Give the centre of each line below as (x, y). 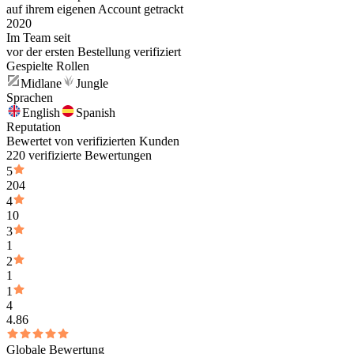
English (41, 113)
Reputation (34, 127)
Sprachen (30, 98)
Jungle (92, 83)
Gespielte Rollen (48, 66)
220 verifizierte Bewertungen (79, 155)
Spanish (96, 113)
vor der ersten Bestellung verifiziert (94, 52)
